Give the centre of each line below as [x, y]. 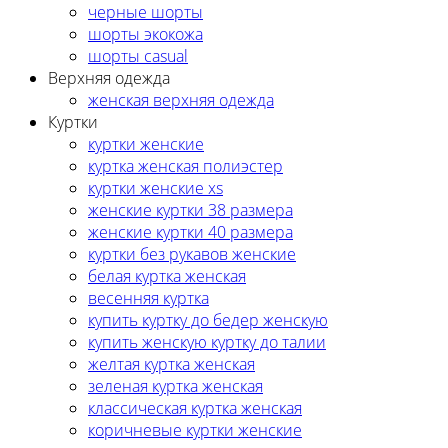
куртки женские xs [155, 187]
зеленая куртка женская [175, 385]
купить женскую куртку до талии [207, 341]
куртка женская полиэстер [185, 165]
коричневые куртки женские [195, 429]
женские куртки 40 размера [190, 231]
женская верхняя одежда [181, 99]
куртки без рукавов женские [192, 253]
